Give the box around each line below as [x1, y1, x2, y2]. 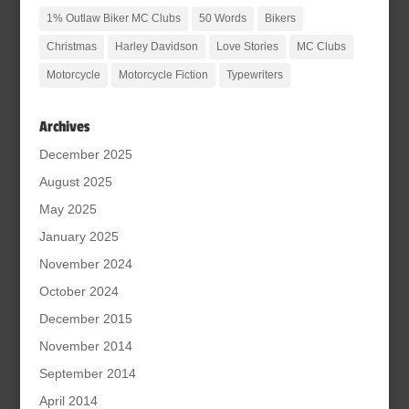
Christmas [46, 40, 97, 53]
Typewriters [225, 68, 283, 81]
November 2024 [38, 257, 132, 271]
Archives [38, 118, 89, 136]
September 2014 [38, 366, 136, 381]
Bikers [264, 12, 296, 25]
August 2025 [38, 174, 112, 189]
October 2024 [38, 284, 119, 299]
